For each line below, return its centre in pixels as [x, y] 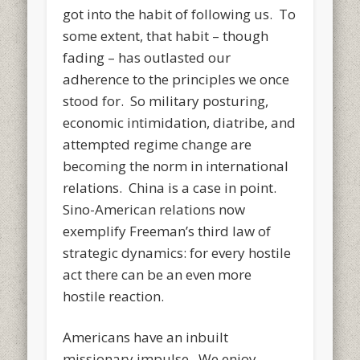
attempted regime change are [157, 144]
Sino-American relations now [154, 209]
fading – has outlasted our [147, 57]
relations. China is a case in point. [172, 187]
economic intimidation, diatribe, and [180, 122]
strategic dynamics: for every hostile [177, 252]
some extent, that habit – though [166, 35]
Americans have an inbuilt [146, 337]
